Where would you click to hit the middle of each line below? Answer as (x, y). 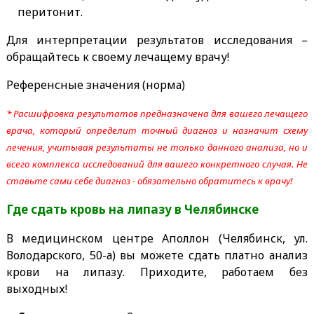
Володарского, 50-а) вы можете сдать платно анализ (157, 255)
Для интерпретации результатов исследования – (157, 40)
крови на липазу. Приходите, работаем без (157, 272)
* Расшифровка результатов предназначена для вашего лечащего (157, 113)
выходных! (36, 288)
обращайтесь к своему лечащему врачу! (117, 56)
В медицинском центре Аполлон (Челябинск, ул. (157, 238)
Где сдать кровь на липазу (90, 209)
